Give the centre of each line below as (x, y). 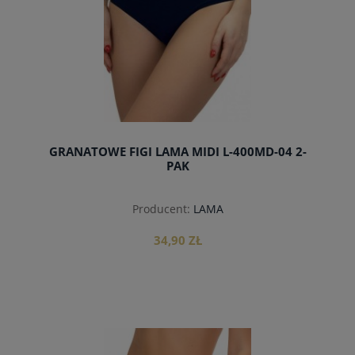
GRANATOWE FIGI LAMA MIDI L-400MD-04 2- (177, 152)
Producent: (161, 209)
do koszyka (177, 340)
